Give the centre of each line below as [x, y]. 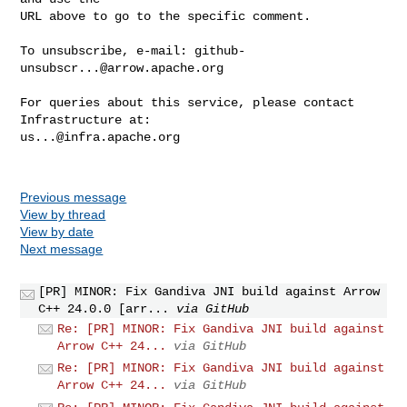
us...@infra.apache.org [100, 137]
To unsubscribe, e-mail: [108, 50]
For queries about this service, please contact [188, 102]
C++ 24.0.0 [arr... [104, 308]
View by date [57, 231]
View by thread [63, 214]
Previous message [74, 197]
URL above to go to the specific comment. [166, 16]
